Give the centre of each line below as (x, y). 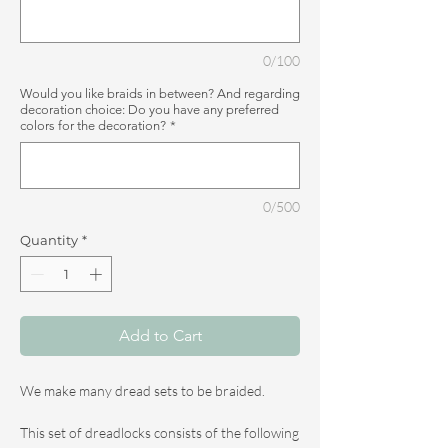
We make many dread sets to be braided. (142, 390)
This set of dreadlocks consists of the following (159, 432)
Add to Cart (160, 335)
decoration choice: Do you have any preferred (149, 110)
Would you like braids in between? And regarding (160, 94)
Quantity (49, 240)
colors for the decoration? (93, 126)
